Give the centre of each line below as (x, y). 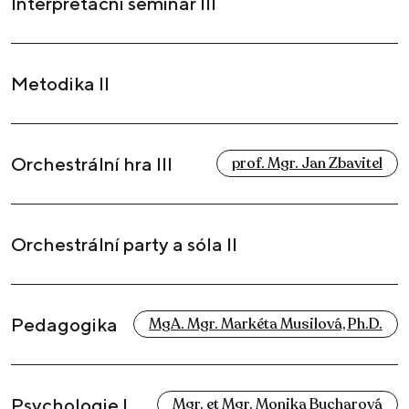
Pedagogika (64, 325)
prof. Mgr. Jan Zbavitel (307, 164)
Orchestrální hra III (92, 164)
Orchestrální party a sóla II (124, 245)
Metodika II (60, 84)
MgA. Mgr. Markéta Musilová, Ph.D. (266, 325)
